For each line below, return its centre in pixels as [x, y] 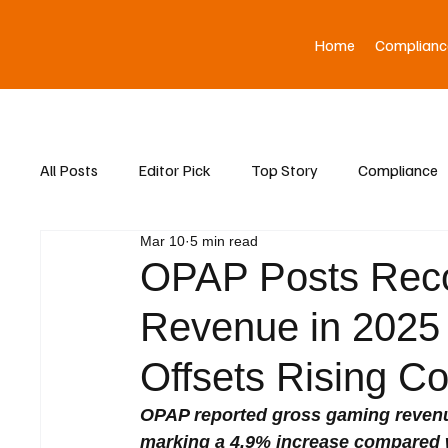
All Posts [69, 169]
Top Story [285, 169]
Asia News [115, 249]
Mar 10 [163, 240]
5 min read [224, 240]
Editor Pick [175, 169]
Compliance [398, 169]
